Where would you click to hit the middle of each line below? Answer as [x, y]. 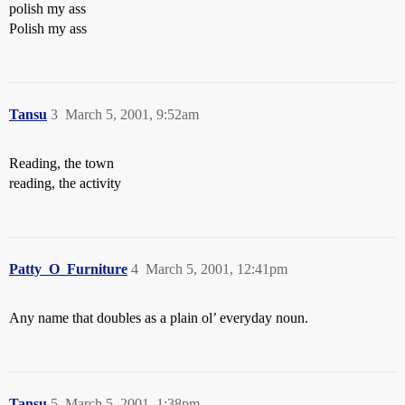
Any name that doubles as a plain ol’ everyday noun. [159, 318]
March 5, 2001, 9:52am [132, 114]
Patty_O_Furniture [68, 269]
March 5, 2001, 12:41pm [217, 269]
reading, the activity [65, 183]
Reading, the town [61, 163]
